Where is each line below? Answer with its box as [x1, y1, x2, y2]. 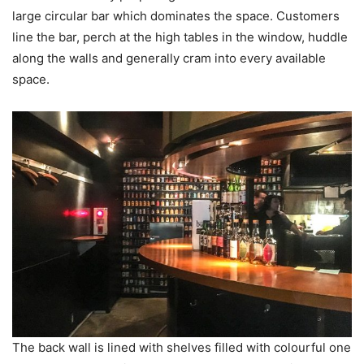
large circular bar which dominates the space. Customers [12, 8, 340, 24]
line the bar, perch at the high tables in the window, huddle [12, 29, 348, 45]
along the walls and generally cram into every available [12, 50, 326, 67]
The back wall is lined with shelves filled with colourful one [12, 340, 351, 356]
